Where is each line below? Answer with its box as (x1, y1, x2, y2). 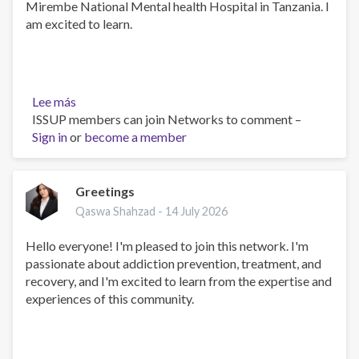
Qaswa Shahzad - (75, 204, 166, 218)
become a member (84, 129, 187, 145)
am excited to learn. (26, 16, 132, 32)
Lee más (32, 94, 76, 110)
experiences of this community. (26, 290, 194, 306)
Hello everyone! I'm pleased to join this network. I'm (26, 237, 309, 253)
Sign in (32, 129, 67, 145)
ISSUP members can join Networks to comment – (32, 111, 301, 127)
